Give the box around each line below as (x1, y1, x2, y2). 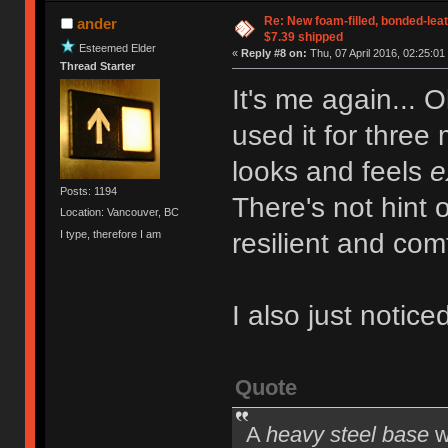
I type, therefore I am (60, 227, 162, 240)
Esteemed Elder (79, 41, 157, 54)
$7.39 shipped (263, 29, 343, 44)
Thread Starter (60, 59, 136, 72)
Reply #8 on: (240, 46, 307, 59)
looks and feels (231, 155, 430, 187)
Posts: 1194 (60, 184, 118, 197)
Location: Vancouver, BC (60, 206, 180, 219)
